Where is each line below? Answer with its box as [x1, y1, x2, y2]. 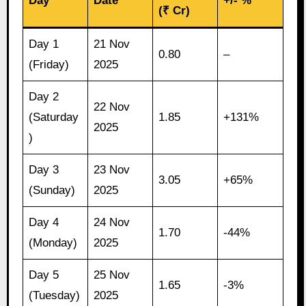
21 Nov [94, 37, 130, 51]
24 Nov [94, 215, 130, 229]
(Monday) [29, 236, 78, 249]
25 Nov [94, 268, 130, 281]
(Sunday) [29, 183, 76, 197]
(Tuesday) [29, 288, 81, 302]
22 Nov [94, 100, 130, 113]
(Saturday [29, 110, 79, 124]
